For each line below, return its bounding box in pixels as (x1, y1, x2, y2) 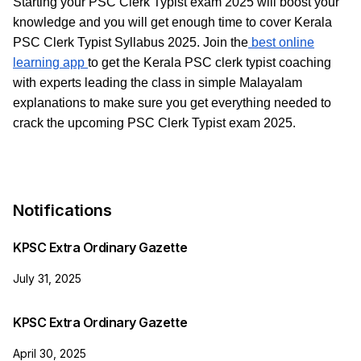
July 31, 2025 (13, 271, 81, 285)
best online (248, 35, 314, 49)
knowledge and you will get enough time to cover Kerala (13, 15, 332, 29)
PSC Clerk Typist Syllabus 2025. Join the (13, 35, 248, 49)
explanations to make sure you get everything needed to (13, 95, 331, 110)
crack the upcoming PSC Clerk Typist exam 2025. (13, 115, 296, 130)
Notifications (13, 200, 112, 220)
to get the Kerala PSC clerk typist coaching (88, 55, 331, 69)
